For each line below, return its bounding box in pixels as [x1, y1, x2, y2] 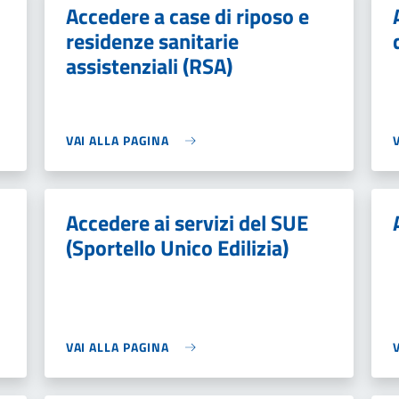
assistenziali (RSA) [65, 50, 232, 82]
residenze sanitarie [65, 25, 239, 57]
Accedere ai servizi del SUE [65, 207, 308, 239]
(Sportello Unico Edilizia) [65, 232, 289, 264]
